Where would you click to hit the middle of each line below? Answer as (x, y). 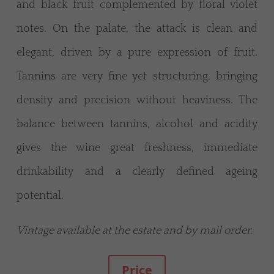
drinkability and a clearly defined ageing (137, 172)
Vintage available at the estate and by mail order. (135, 231)
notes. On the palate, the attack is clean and (137, 29)
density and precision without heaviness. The (137, 101)
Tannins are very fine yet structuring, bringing (137, 77)
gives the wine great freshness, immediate (137, 148)
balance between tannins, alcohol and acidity (137, 124)
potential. (40, 196)
